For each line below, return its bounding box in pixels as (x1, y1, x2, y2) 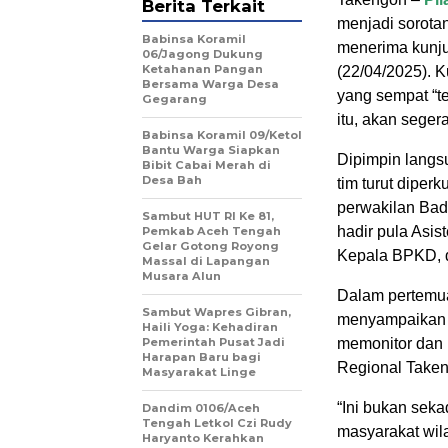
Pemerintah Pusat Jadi (142, 335, 285, 349)
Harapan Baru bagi (142, 350, 261, 364)
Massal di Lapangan (142, 254, 270, 268)
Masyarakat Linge (142, 365, 256, 379)
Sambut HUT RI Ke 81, (142, 209, 274, 223)
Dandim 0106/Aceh (142, 401, 260, 415)
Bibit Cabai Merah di (142, 158, 271, 172)
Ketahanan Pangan (142, 62, 263, 76)
